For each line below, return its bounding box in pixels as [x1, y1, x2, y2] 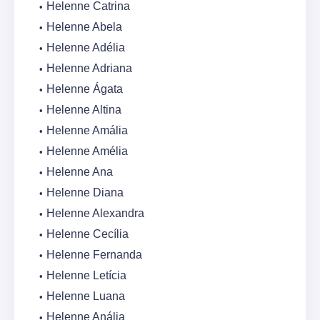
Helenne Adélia [46, 41, 125, 54]
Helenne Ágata [46, 83, 123, 96]
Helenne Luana [46, 290, 125, 303]
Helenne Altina [46, 104, 121, 116]
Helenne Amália [46, 124, 128, 137]
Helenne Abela [46, 21, 122, 34]
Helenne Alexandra [46, 207, 144, 220]
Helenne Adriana [46, 62, 132, 75]
